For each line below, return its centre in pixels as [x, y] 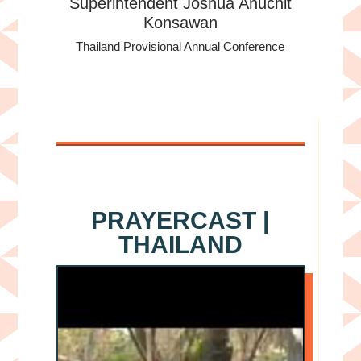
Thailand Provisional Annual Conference [180, 46]
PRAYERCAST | [180, 220]
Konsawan [180, 22]
